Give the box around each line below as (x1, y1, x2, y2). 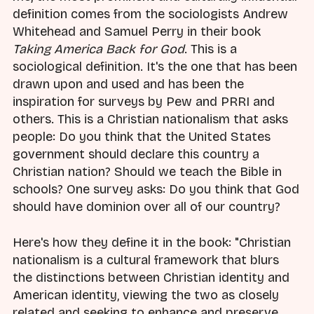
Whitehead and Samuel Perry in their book (13, 24, 261, 40)
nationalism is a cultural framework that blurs (13, 252, 279, 268)
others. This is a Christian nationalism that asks (13, 111, 288, 128)
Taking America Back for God (13, 41, 184, 57)
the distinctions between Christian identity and (13, 269, 289, 285)
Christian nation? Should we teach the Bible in (13, 164, 282, 180)
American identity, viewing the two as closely (13, 287, 279, 303)
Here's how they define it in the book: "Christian (13, 234, 291, 250)
